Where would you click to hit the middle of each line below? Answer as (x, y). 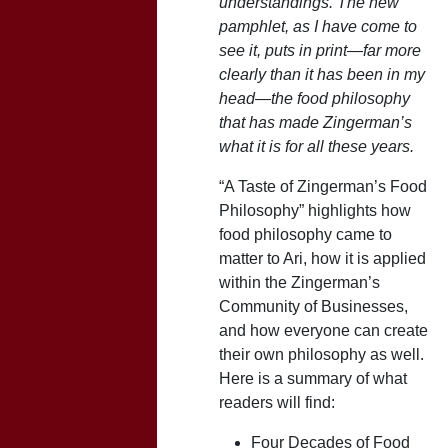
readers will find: (281, 402)
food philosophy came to (305, 234)
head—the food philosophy (314, 98)
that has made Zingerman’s (315, 122)
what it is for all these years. (316, 146)
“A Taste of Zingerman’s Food (323, 186)
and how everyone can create (323, 330)
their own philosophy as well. (321, 354)
